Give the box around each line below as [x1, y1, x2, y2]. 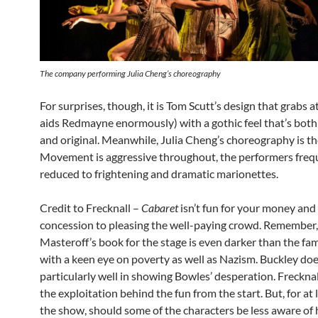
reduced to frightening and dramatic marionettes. [40, 167, 278, 181]
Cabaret [141, 201, 180, 215]
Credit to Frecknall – [40, 201, 141, 215]
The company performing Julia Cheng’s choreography [40, 68, 221, 79]
